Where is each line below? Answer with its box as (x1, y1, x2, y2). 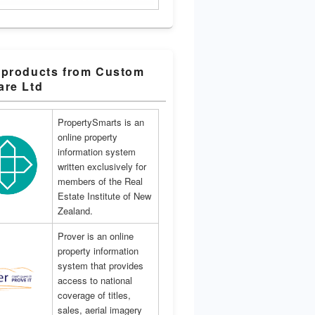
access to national (58, 273, 132, 287)
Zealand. (58, 203, 93, 217)
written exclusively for (58, 159, 146, 173)
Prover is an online (58, 229, 134, 243)
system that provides (58, 258, 143, 272)
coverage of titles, (58, 288, 131, 302)
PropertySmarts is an (58, 115, 144, 129)
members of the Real (58, 174, 143, 188)
